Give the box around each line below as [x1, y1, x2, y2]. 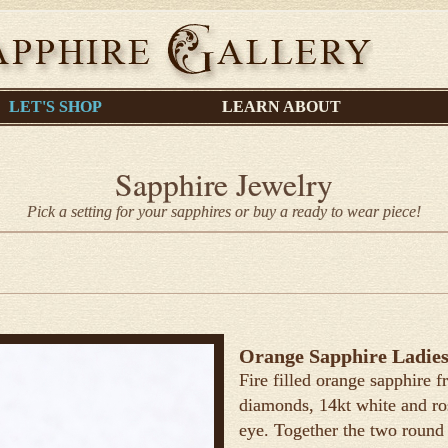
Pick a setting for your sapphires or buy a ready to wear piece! [27, 203, 421, 220]
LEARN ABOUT [222, 98, 341, 115]
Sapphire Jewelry [115, 163, 333, 205]
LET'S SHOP [8, 98, 102, 115]
